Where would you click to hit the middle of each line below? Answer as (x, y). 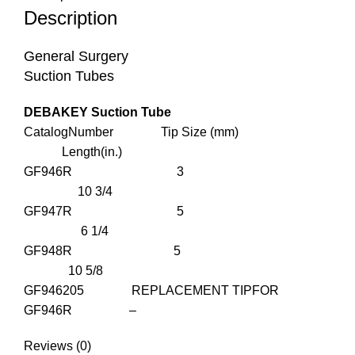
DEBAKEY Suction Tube (97, 113)
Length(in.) (73, 152)
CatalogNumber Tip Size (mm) (177, 132)
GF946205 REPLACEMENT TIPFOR (151, 291)
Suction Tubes (69, 76)
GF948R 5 (177, 251)
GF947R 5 (175, 212)
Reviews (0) (57, 346)
